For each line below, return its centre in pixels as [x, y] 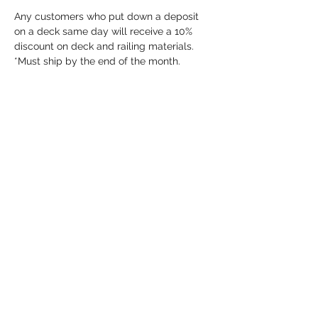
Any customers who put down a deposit [108, 17]
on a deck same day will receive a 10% [105, 32]
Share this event [59, 141]
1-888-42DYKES [114, 263]
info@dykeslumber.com [114, 235]
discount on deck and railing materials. [105, 46]
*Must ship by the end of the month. [97, 61]
